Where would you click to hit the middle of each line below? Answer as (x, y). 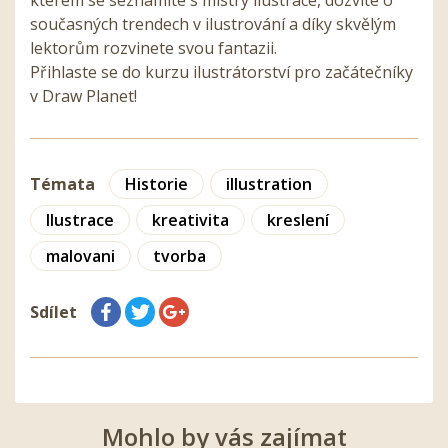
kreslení (298, 219)
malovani (80, 255)
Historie (156, 183)
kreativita (190, 219)
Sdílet (53, 311)
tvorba (179, 255)
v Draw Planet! (83, 95)
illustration (269, 183)
